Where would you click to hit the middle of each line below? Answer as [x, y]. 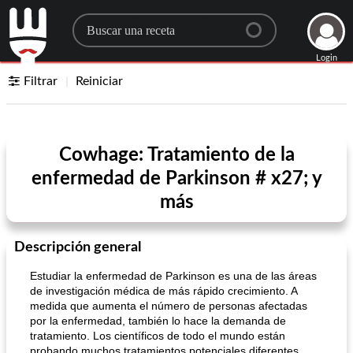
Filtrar [41, 81]
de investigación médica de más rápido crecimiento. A [163, 291]
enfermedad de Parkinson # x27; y [176, 179]
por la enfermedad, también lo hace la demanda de [158, 321]
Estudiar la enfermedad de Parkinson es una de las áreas [173, 276]
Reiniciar [100, 81]
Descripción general [78, 247]
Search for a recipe [149, 24]
